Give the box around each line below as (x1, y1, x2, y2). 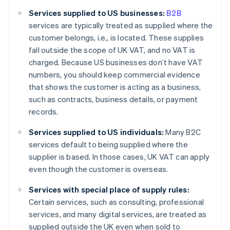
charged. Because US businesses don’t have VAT (29, 57, 203, 68)
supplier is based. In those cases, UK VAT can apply (29, 151, 210, 162)
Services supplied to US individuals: (29, 127, 164, 138)
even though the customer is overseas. (29, 164, 168, 175)
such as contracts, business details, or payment (29, 94, 198, 105)
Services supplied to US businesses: (29, 8, 165, 18)
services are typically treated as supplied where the (29, 20, 213, 31)
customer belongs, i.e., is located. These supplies (29, 32, 204, 43)
